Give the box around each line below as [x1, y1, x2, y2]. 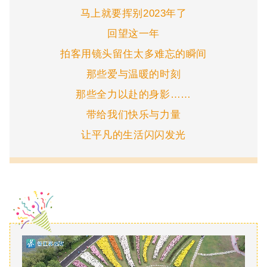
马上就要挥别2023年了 [80, 7, 187, 19]
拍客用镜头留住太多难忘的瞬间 [60, 48, 207, 60]
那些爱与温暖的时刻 [86, 68, 181, 80]
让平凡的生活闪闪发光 [81, 129, 186, 141]
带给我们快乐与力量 [86, 108, 181, 120]
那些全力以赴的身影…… [76, 88, 191, 100]
